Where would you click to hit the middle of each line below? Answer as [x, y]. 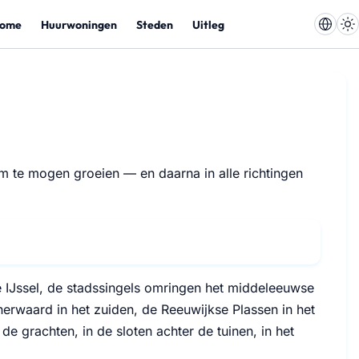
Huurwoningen [79, 24]
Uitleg [208, 24]
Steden [155, 24]
